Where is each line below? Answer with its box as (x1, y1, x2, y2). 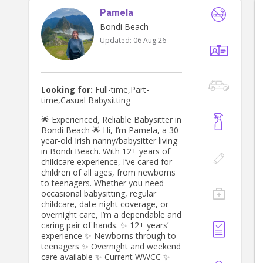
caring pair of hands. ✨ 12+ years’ (41, 220, 120, 231)
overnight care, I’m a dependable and (41, 209, 181, 221)
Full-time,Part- (93, 84, 149, 96)
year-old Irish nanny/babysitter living (41, 135, 177, 147)
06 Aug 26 (133, 35, 166, 46)
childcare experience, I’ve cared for (41, 156, 172, 168)
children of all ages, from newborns (41, 167, 176, 178)
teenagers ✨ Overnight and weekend (41, 241, 82, 252)
